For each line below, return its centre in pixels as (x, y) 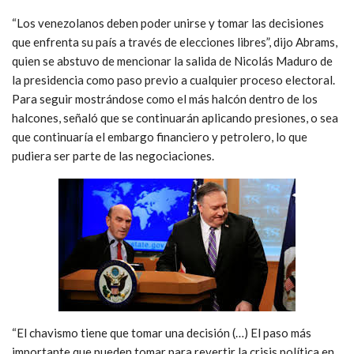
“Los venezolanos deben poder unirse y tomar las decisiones (168, 23)
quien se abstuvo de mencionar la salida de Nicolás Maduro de (172, 61)
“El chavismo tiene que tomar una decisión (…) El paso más (162, 333)
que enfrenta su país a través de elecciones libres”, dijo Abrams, (175, 42)
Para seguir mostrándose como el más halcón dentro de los (165, 99)
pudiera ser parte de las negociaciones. (113, 156)
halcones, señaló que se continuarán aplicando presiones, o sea (175, 118)
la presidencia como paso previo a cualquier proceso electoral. (173, 80)
